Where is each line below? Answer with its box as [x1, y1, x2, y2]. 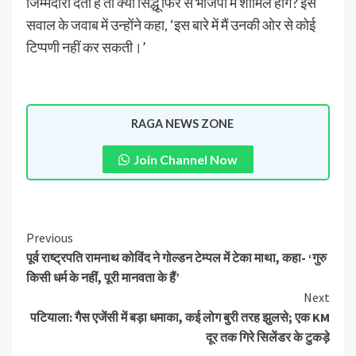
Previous [26, 230, 73, 246]
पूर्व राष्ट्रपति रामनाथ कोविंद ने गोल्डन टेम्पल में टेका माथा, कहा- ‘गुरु [26, 250, 327, 266]
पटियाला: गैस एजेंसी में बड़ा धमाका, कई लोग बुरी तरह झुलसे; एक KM [30, 309, 330, 326]
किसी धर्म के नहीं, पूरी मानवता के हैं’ [26, 269, 180, 286]
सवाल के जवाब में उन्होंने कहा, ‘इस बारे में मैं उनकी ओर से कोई [26, 16, 315, 34]
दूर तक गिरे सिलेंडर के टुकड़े [206, 329, 330, 346]
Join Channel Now [133, 152, 238, 168]
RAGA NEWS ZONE [130, 117, 234, 131]
